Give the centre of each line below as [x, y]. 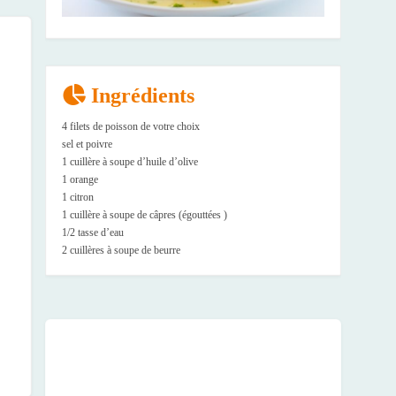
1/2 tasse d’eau [93, 233]
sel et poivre [87, 145]
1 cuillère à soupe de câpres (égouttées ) [145, 215]
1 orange [80, 180]
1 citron [78, 198]
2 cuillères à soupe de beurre [121, 251]
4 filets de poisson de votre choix [131, 127]
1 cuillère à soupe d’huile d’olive [130, 162]
